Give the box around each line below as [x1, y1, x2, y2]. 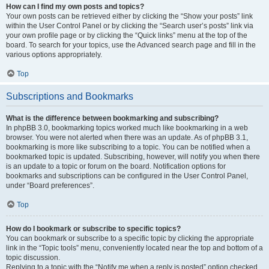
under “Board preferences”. [6, 181, 94, 190]
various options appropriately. [6, 50, 102, 59]
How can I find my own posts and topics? [6, 2, 144, 11]
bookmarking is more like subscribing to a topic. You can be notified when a [6, 143, 250, 151]
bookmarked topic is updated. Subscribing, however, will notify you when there [6, 153, 260, 161]
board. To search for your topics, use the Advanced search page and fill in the [6, 41, 256, 49]
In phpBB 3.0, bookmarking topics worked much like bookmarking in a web [6, 124, 248, 132]
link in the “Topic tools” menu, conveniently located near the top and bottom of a [6, 244, 263, 252]
